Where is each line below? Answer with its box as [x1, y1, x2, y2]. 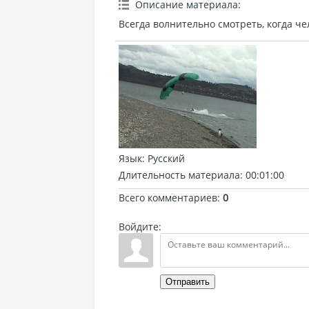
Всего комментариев [119, 191, 217, 204]
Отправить [166, 277, 210, 287]
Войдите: [119, 220, 161, 233]
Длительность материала [119, 168, 240, 181]
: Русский [142, 152, 185, 165]
